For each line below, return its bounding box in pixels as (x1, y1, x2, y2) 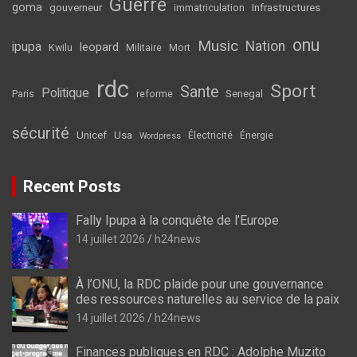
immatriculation (174, 2, 245, 14)
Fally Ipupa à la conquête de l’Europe (76, 212, 279, 228)
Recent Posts (23, 176, 121, 196)
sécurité (12, 123, 69, 143)
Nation (245, 37, 285, 54)
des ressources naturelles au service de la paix (76, 291, 339, 307)
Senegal (226, 86, 263, 100)
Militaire (126, 41, 162, 53)
